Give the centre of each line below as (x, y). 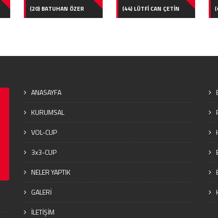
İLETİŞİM (43, 212)
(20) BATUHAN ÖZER (57, 8)
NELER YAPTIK (51, 172)
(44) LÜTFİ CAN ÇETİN (151, 8)
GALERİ (41, 192)
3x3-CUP (44, 152)
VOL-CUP (44, 132)
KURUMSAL (48, 112)
